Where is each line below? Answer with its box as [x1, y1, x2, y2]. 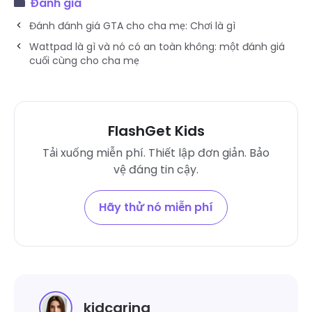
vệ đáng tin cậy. [114, 162, 198, 178]
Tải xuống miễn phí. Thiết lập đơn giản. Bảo [42, 145, 270, 162]
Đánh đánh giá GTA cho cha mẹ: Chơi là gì [29, 19, 235, 33]
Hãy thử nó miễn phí [99, 199, 213, 216]
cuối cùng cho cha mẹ [29, 54, 139, 68]
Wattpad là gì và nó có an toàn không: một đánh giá [29, 40, 285, 54]
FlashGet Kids [107, 121, 205, 141]
